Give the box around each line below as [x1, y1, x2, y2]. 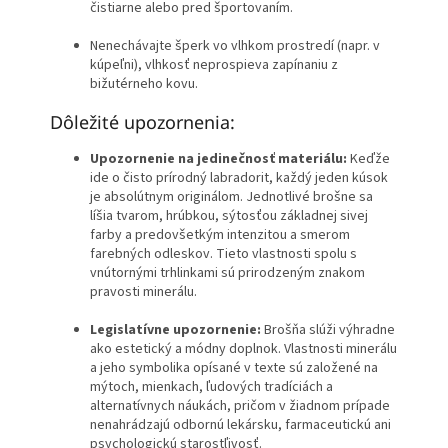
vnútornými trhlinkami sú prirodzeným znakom [90, 263, 365, 284]
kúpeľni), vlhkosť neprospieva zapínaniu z [90, 55, 338, 76]
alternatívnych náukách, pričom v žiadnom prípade [90, 396, 390, 417]
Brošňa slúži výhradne [261, 320, 395, 341]
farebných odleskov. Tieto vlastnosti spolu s [90, 244, 357, 265]
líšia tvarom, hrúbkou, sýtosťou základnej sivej [90, 206, 368, 227]
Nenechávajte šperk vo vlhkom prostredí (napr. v [90, 36, 380, 57]
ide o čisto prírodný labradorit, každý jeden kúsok [90, 168, 388, 189]
